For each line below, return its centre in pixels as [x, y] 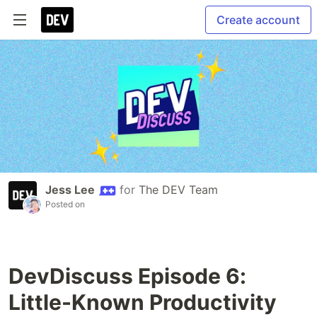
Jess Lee [70, 190]
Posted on [65, 204]
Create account [258, 20]
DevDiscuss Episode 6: [127, 276]
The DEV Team [178, 190]
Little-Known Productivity [143, 302]
